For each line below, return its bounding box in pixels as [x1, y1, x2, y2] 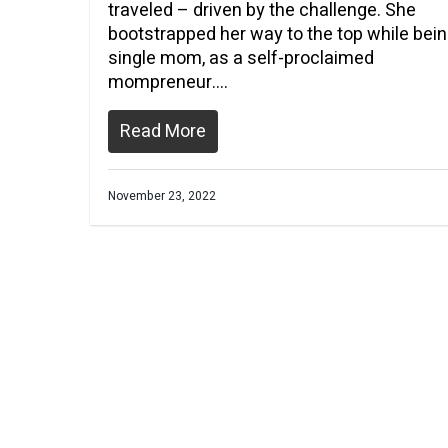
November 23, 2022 [108, 186, 216, 205]
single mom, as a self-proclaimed [108, 44, 374, 72]
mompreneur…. [108, 68, 228, 96]
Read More [120, 117, 206, 145]
